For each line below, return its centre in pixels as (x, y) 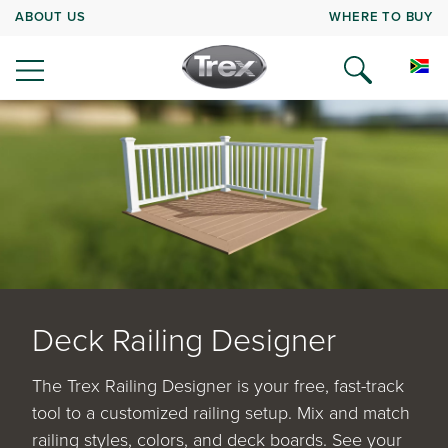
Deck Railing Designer (184, 338)
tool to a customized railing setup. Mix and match (221, 411)
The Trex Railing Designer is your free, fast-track (218, 384)
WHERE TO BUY (381, 16)
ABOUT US (50, 16)
